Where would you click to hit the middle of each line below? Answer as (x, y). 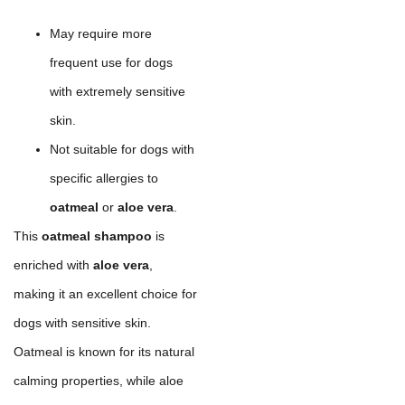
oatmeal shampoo (97, 235)
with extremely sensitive (118, 91)
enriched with (53, 264)
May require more (101, 33)
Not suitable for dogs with (122, 149)
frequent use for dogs (111, 62)
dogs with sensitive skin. (82, 322)
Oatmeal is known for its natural (104, 351)
